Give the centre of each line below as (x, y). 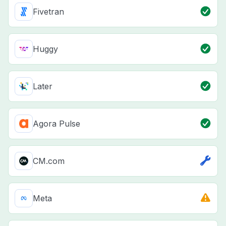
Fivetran (48, 12)
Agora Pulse (56, 124)
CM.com (49, 161)
